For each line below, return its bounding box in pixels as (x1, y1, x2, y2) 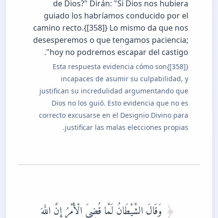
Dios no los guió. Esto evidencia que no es (52, 98, 188, 108)
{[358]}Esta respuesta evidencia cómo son (53, 61, 167, 71)
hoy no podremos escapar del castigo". (50, 46, 188, 57)
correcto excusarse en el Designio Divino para (39, 110, 188, 120)
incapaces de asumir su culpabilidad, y (61, 73, 188, 83)
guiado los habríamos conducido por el (44, 10, 188, 21)
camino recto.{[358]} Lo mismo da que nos (33, 22, 188, 33)
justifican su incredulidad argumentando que (39, 86, 188, 95)
